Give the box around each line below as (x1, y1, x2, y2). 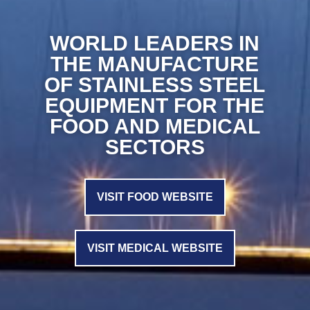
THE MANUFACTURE (51, 53, 259, 76)
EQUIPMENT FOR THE (45, 94, 265, 118)
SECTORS (104, 136, 205, 159)
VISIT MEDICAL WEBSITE (86, 241, 223, 254)
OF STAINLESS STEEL (44, 73, 266, 97)
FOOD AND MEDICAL (49, 115, 260, 138)
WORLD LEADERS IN (50, 32, 260, 55)
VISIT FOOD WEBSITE (96, 191, 213, 203)
